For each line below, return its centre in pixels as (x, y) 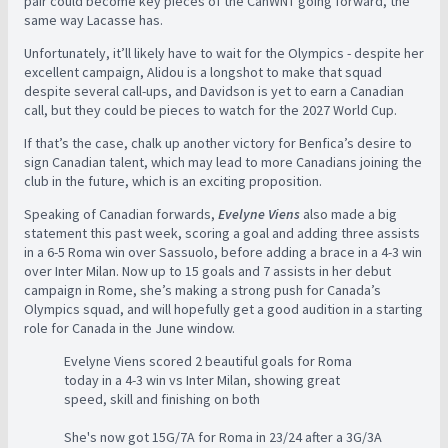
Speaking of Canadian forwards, (121, 213)
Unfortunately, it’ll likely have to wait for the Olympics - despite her (224, 52)
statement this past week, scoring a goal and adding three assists (222, 232)
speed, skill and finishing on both (162, 398)
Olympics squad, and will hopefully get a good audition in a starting (223, 308)
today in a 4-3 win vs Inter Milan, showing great (202, 379)
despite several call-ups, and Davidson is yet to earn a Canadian (214, 90)
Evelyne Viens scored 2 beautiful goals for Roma (208, 360)
